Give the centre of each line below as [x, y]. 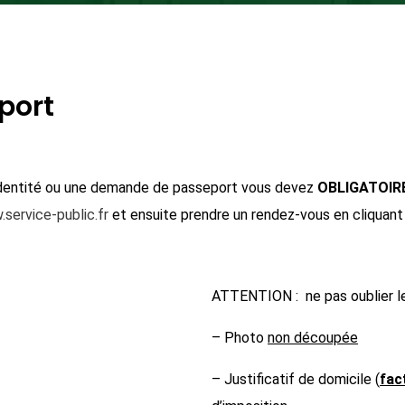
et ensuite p [151, 215]
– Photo [240, 338]
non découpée [313, 338]
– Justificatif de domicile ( [296, 379]
